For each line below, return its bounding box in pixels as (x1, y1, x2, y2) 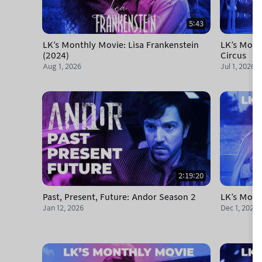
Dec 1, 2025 (220, 204, 258, 212)
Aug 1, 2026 (43, 62, 81, 71)
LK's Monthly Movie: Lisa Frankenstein (43, 40, 199, 50)
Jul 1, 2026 (220, 62, 255, 71)
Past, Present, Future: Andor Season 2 (43, 192, 196, 202)
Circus (220, 51, 246, 60)
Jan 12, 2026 (43, 204, 84, 212)
